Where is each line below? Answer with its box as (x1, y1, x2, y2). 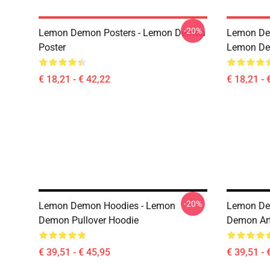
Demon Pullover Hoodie (39, 215, 139, 226)
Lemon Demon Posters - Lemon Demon (39, 27, 206, 39)
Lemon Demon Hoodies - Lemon (39, 200, 175, 212)
